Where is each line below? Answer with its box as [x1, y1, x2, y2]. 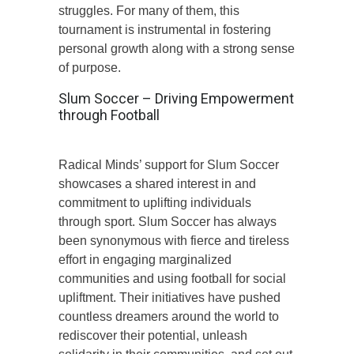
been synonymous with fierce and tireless [58, 234, 289, 247]
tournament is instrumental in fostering [58, 23, 271, 36]
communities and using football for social [58, 272, 286, 285]
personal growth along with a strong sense [58, 42, 295, 55]
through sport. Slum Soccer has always [58, 215, 277, 228]
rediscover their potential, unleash [58, 329, 247, 342]
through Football [58, 107, 160, 123]
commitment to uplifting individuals [58, 196, 251, 209]
